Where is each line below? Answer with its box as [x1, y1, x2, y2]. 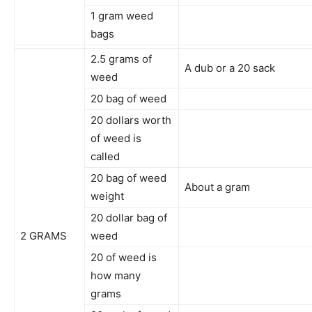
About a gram [185, 180, 250, 194]
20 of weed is [91, 250, 157, 264]
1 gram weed [91, 8, 153, 22]
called [91, 149, 120, 163]
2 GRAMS [20, 228, 67, 242]
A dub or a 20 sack [185, 61, 275, 75]
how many [91, 268, 141, 282]
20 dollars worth [91, 113, 171, 127]
